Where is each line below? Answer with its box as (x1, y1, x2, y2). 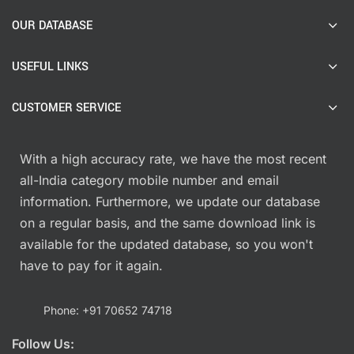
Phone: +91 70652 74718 (43, 303, 172, 317)
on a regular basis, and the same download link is (20, 214, 315, 231)
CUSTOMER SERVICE (12, 99, 121, 116)
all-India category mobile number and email (20, 171, 279, 188)
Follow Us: (12, 335, 74, 352)
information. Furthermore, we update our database (20, 193, 320, 209)
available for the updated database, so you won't (20, 235, 313, 252)
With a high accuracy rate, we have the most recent (20, 150, 326, 167)
